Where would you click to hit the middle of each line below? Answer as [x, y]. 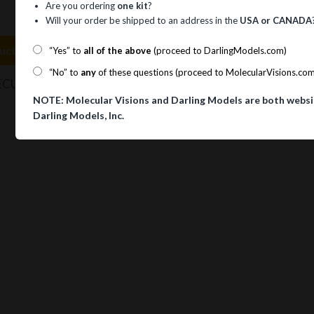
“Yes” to [64, 51]
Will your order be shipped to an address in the [143, 21]
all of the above [117, 51]
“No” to [64, 73]
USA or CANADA [276, 21]
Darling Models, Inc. [79, 116]
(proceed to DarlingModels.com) [219, 51]
